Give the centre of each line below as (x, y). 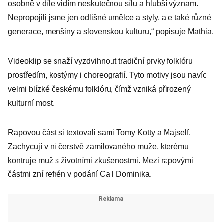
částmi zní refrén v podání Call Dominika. (80, 174)
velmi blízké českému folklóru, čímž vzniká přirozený (99, 89)
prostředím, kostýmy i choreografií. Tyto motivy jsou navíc (107, 75)
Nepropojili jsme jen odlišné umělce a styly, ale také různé (110, 18)
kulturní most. (31, 103)
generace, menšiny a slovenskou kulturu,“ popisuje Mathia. (111, 31)
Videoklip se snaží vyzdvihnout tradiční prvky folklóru (100, 61)
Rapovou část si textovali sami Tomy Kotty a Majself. (99, 133)
